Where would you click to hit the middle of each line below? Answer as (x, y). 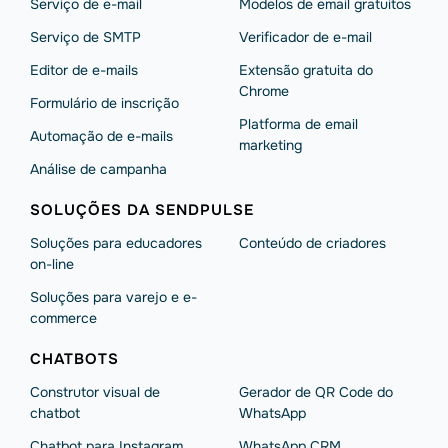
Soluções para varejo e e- (113, 297)
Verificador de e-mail (305, 37)
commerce (63, 318)
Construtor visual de (95, 392)
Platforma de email (298, 124)
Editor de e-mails (84, 70)
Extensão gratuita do (306, 70)
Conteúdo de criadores (312, 243)
